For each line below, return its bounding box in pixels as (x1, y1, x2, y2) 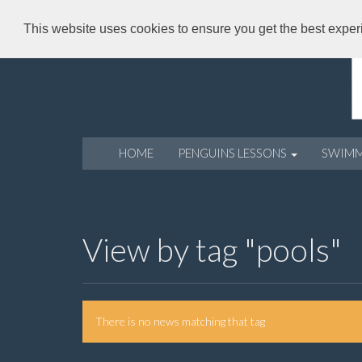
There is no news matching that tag (95, 314, 265, 328)
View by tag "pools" (82, 230, 342, 268)
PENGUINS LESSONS (178, 145, 289, 161)
